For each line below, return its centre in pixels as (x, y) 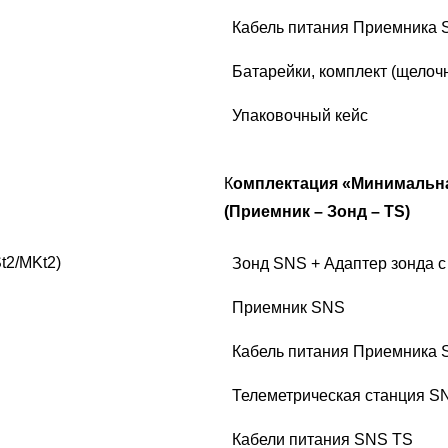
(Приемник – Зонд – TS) (317, 212)
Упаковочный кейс (300, 116)
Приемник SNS (288, 308)
